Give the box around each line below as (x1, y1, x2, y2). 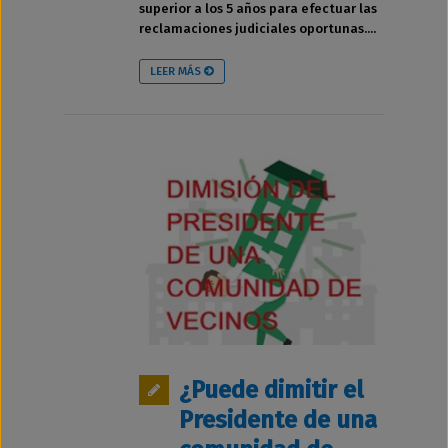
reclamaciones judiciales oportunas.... (139, 20, 376, 36)
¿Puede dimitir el (179, 375, 364, 404)
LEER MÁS (150, 63, 204, 78)
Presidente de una (179, 405, 377, 434)
